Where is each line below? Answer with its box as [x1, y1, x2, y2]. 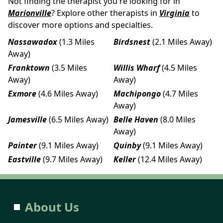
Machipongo [113, 88, 161, 99]
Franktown [8, 62, 50, 73]
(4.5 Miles [162, 62, 197, 73]
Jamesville [8, 113, 47, 125]
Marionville [8, 7, 51, 18]
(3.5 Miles [52, 62, 87, 73]
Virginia [159, 7, 190, 18]
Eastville [8, 153, 41, 165]
